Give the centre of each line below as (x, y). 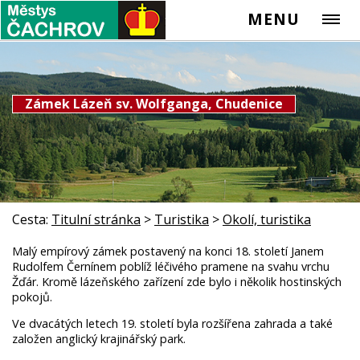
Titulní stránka (96, 219)
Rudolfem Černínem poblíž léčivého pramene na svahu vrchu (171, 266)
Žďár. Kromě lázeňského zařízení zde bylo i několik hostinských (177, 281)
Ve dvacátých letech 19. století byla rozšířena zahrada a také (172, 324)
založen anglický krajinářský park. (99, 339)
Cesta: (30, 219)
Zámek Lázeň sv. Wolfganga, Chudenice (154, 104)
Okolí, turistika (267, 219)
